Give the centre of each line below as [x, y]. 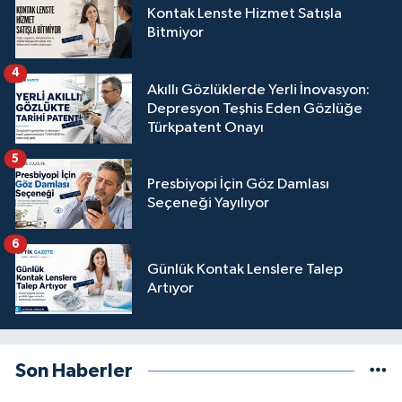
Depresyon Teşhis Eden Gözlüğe [255, 109]
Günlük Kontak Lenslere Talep [245, 270]
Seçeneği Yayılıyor [208, 204]
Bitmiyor [175, 33]
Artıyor [170, 289]
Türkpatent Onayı [205, 127]
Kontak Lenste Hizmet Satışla [245, 14]
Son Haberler [74, 371]
